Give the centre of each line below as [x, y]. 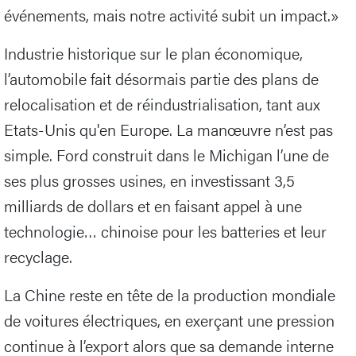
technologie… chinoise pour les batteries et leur [165, 231]
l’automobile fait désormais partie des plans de [161, 79]
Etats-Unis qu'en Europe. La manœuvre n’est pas [168, 130]
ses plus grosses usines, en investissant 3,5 [149, 180]
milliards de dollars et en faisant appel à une [153, 206]
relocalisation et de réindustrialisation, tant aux [162, 104]
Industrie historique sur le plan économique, [153, 53]
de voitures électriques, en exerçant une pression [169, 320]
